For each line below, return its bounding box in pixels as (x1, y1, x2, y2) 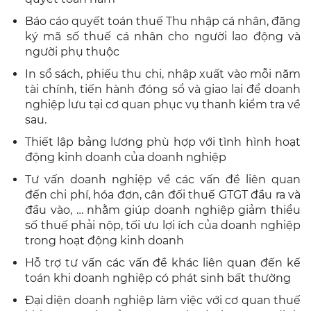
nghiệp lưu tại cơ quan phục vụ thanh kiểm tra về (25, 97, 301, 111)
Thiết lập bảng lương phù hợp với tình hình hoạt (25, 135, 301, 149)
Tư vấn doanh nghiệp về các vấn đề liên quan (25, 172, 301, 186)
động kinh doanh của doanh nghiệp (25, 150, 226, 164)
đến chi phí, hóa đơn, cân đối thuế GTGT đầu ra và (25, 187, 301, 201)
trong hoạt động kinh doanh (25, 233, 184, 247)
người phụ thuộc (25, 44, 119, 58)
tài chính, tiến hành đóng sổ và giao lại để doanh (25, 82, 301, 96)
